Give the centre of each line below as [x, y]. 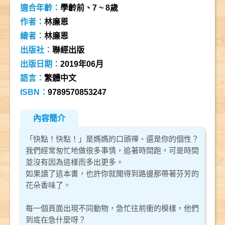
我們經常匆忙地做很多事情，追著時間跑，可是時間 [113, 151]
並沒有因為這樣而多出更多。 [75, 162]
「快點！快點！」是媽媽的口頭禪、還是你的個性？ [113, 139]
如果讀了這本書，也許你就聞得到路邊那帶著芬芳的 [113, 174]
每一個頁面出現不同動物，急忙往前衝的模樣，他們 [113, 208]
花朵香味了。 [48, 185]
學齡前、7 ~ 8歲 [89, 8]
